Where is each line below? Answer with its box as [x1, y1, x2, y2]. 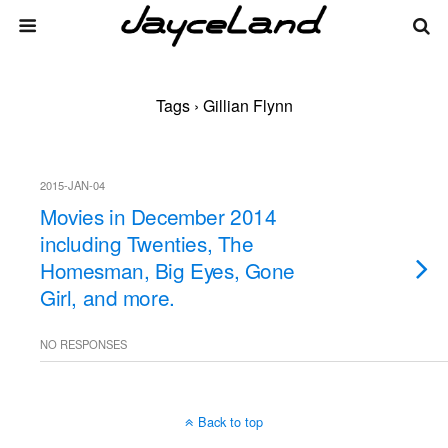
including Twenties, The [40, 228, 254, 258]
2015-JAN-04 [40, 177, 105, 193]
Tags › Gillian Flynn [155, 94, 293, 117]
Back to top [198, 412, 263, 431]
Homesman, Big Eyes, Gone [40, 255, 296, 285]
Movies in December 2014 [40, 201, 277, 231]
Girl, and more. [40, 282, 175, 312]
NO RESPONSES [40, 336, 127, 352]
